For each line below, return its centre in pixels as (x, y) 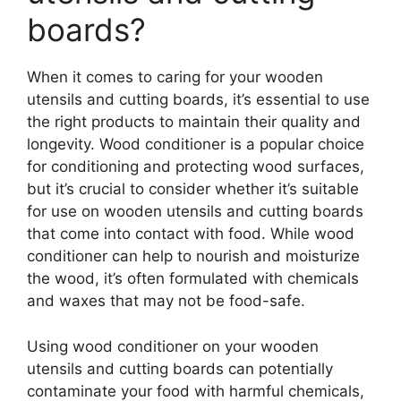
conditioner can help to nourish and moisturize (193, 256)
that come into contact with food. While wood (191, 234)
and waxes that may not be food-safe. (166, 301)
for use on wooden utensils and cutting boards (195, 211)
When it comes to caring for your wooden (175, 77)
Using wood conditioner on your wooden (173, 346)
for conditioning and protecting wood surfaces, (196, 166)
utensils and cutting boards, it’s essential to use (198, 99)
